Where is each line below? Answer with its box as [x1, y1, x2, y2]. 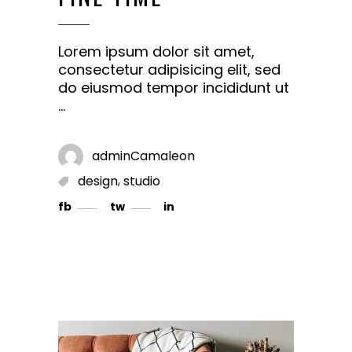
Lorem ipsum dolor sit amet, [58, 41, 255, 61]
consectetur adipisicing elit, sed [58, 59, 280, 79]
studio [123, 171, 160, 190]
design [78, 171, 118, 190]
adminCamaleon [92, 146, 195, 165]
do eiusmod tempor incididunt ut [58, 77, 289, 97]
